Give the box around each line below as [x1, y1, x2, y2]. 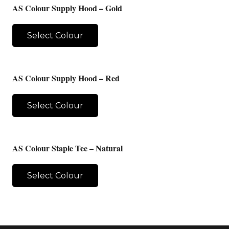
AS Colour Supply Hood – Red [12, 72, 120, 84]
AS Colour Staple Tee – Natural [12, 142, 123, 154]
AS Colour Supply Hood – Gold [12, 2, 122, 14]
